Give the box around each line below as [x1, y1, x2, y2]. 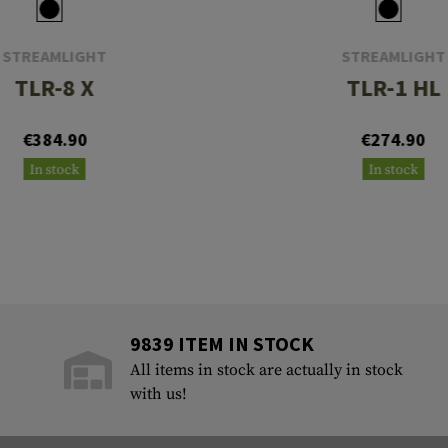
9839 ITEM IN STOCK [130, 331, 315, 357]
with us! [130, 384, 188, 405]
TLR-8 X [14, 72, 95, 104]
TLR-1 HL [346, 72, 441, 104]
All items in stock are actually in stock [130, 360, 404, 381]
